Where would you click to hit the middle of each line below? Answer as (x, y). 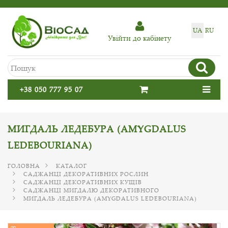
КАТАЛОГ (72, 166)
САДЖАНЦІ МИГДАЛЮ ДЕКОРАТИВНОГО (91, 190)
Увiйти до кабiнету (140, 38)
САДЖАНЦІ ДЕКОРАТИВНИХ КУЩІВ (83, 182)
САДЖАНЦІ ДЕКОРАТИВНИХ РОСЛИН (86, 174)
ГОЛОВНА (24, 166)
